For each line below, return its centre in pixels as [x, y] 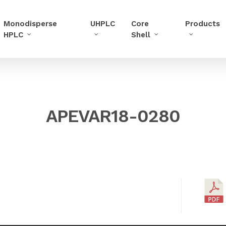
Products [202, 23]
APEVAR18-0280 [113, 116]
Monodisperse [31, 23]
